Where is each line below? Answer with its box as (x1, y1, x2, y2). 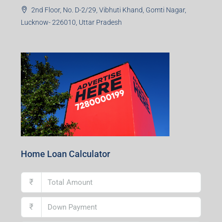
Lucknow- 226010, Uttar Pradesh (21, 18, 122, 27)
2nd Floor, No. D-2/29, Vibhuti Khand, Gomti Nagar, (31, 6, 186, 14)
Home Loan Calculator (21, 149, 110, 160)
